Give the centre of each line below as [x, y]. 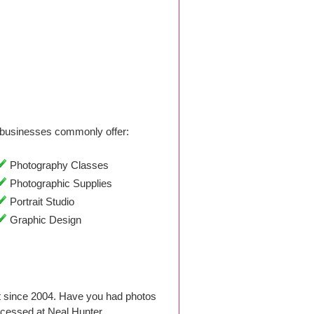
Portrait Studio [40, 202]
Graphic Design [44, 220]
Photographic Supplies [59, 183]
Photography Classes [57, 165]
